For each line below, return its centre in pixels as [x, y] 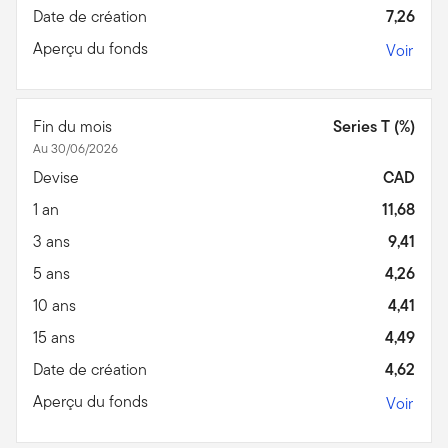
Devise [58, 177]
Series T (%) [374, 126]
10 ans [56, 305]
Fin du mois [74, 126]
